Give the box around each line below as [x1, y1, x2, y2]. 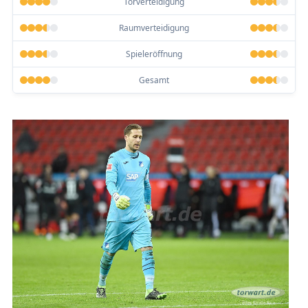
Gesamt [139, 74, 169, 86]
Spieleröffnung [126, 47, 182, 60]
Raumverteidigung [119, 21, 189, 34]
